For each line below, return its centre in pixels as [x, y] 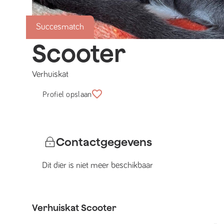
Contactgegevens [104, 142]
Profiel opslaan [67, 94]
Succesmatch [60, 27]
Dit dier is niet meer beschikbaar [97, 165]
